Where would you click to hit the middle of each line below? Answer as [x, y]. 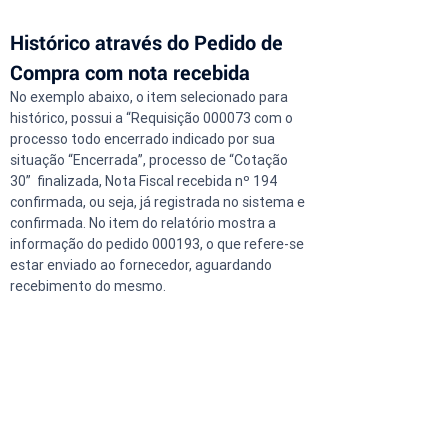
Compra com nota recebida [130, 72]
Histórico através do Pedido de [149, 42]
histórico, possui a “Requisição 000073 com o [153, 118]
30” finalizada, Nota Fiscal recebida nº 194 [145, 181]
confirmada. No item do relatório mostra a [144, 223]
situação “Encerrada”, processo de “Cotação [150, 160]
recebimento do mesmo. [88, 286]
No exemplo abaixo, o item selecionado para [150, 97]
